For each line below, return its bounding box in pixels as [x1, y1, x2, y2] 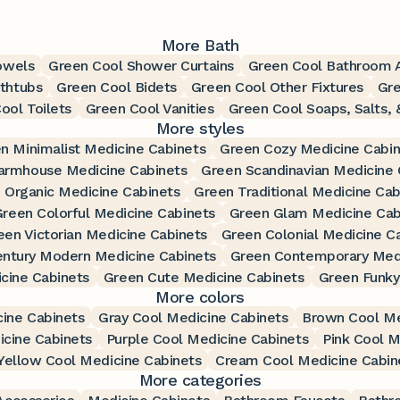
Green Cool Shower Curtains [48, 56, 234, 74]
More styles [155, 118, 245, 137]
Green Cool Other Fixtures [190, 78, 363, 96]
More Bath [161, 35, 239, 54]
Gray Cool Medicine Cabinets [98, 308, 288, 326]
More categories [138, 370, 262, 389]
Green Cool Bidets [56, 78, 177, 96]
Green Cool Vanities [85, 99, 214, 117]
